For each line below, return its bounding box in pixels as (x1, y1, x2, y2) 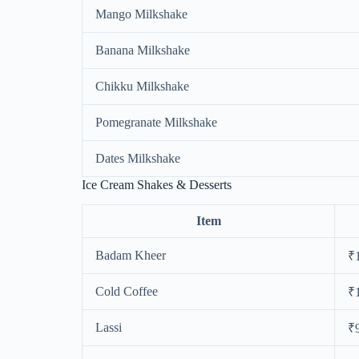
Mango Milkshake (95, 7, 188, 22)
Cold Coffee (95, 284, 158, 298)
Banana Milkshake (95, 43, 190, 58)
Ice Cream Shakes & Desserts (82, 178, 232, 192)
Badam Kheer (95, 248, 166, 262)
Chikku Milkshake (95, 79, 189, 94)
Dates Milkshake (95, 151, 180, 166)
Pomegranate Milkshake (95, 115, 217, 130)
